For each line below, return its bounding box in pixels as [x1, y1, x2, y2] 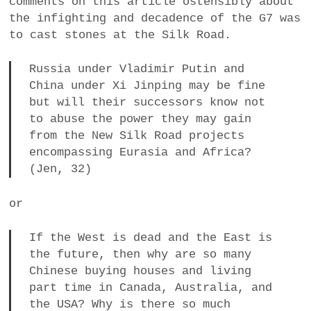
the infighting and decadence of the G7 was [9, 11, 301, 25]
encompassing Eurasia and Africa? [28, 146, 251, 160]
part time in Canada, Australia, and [28, 281, 272, 295]
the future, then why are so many [28, 248, 251, 262]
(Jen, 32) [28, 162, 92, 176]
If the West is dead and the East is [28, 231, 272, 245]
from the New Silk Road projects [28, 129, 244, 143]
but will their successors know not [28, 96, 265, 110]
